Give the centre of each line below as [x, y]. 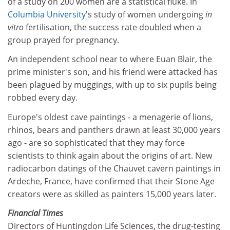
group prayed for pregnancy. [63, 40]
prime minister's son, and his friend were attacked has [113, 72]
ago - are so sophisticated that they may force [96, 142]
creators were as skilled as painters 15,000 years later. [112, 194]
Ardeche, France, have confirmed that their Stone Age [111, 181]
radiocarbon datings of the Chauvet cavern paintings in [114, 168]
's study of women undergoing [146, 14]
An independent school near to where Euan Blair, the [110, 59]
